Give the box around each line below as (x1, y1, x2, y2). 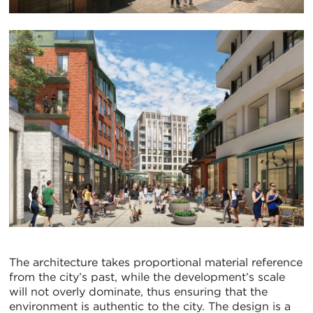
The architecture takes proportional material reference (9, 255, 303, 269)
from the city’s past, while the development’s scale (9, 270, 285, 284)
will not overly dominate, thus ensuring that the (9, 284, 268, 298)
